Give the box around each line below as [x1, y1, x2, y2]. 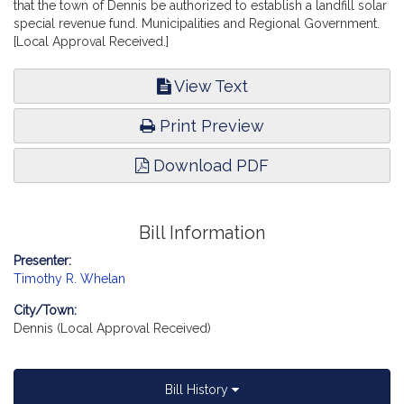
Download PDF [149, 156, 269, 175]
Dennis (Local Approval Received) [14, 321, 211, 335]
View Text [170, 77, 248, 96]
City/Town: [14, 303, 77, 317]
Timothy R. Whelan [14, 271, 125, 286]
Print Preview [155, 116, 264, 135]
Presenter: [14, 253, 71, 268]
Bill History [165, 382, 232, 397]
